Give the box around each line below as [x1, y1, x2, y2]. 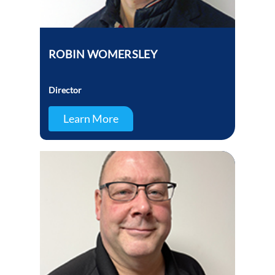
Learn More [63, 112, 118, 126]
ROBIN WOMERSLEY [48, 47, 158, 61]
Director [48, 85, 82, 96]
